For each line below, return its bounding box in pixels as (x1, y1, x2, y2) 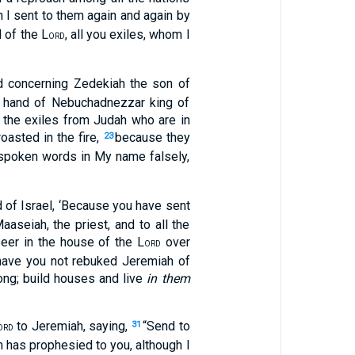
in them (147, 271, 190, 286)
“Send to (143, 319, 190, 334)
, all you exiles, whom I (64, 27, 190, 42)
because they (114, 130, 190, 145)
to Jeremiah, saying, (13, 319, 132, 334)
